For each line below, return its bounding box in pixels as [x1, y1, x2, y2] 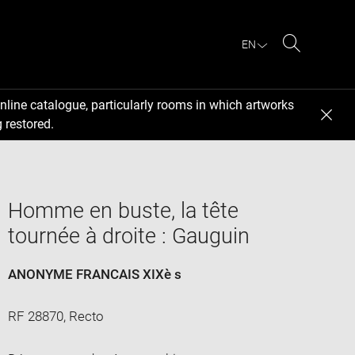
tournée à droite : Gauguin [7, 223, 250, 249]
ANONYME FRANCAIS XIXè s [7, 265, 181, 282]
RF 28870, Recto [7, 307, 104, 324]
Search [291, 54, 333, 70]
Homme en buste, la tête [7, 197, 239, 223]
